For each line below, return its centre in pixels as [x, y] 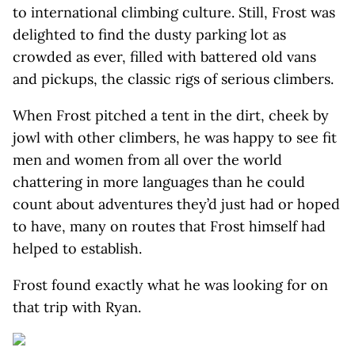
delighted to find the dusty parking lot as [149, 34]
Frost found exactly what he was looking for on [170, 285]
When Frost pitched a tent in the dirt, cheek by [171, 115]
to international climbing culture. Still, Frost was [174, 12]
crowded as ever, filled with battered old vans [164, 57]
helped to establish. [77, 248]
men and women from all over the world [147, 160]
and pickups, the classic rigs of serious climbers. [173, 79]
